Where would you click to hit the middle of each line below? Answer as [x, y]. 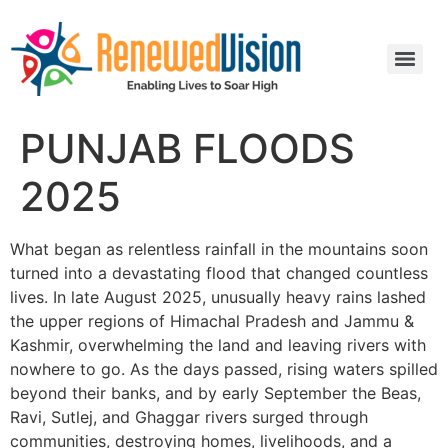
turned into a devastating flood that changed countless [219, 273]
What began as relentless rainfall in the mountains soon [219, 249]
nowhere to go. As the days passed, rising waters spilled [224, 369]
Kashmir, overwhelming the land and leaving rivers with [218, 345]
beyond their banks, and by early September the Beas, [215, 393]
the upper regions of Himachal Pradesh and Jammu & [212, 321]
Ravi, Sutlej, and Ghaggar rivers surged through [189, 417]
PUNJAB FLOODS [187, 148]
